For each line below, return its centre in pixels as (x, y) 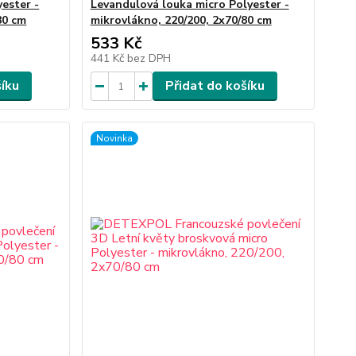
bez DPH (149, 58)
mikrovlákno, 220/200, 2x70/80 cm (181, 20)
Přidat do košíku (215, 86)
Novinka (114, 138)
